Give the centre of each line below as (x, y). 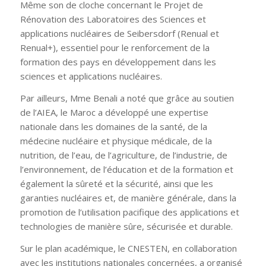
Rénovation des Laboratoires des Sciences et (113, 19)
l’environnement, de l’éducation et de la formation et (126, 169)
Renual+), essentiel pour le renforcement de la (115, 47)
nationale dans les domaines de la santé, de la (113, 126)
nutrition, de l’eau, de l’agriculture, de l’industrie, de (123, 155)
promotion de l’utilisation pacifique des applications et (129, 212)
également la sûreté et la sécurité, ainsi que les (116, 183)
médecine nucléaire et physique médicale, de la (116, 140)
